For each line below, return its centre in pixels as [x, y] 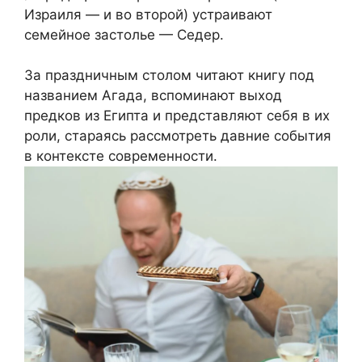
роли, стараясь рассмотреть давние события [178, 136]
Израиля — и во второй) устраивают [148, 14]
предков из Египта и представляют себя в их [177, 116]
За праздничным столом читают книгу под [169, 76]
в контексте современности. [121, 156]
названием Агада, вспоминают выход [153, 96]
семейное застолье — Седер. [124, 34]
